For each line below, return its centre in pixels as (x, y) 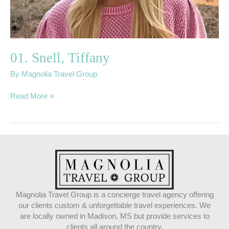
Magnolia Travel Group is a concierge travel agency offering (114, 195)
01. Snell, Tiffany (60, 58)
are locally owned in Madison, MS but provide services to (114, 216)
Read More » (32, 96)
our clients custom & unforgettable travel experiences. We (114, 206)
